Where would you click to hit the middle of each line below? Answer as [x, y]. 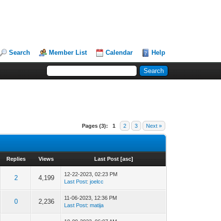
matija [97, 205]
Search [20, 53]
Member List [68, 53]
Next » [154, 126]
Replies [16, 159]
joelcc [97, 182]
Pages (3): [95, 126]
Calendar [119, 53]
